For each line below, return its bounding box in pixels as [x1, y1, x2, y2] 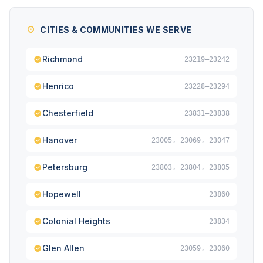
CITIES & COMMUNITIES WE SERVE [40, 25, 192, 35]
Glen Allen [42, 243, 85, 253]
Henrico [42, 81, 74, 91]
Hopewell [42, 189, 81, 199]
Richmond [42, 54, 83, 64]
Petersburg [42, 162, 87, 172]
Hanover [42, 135, 77, 145]
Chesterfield [42, 108, 93, 118]
